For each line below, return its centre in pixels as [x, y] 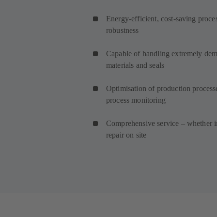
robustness [124, 31]
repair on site [127, 135]
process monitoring [136, 100]
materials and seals [135, 65]
